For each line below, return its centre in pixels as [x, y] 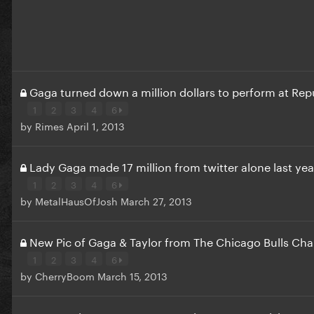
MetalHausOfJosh [76, 200]
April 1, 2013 [96, 125]
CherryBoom [65, 275]
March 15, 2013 [132, 275]
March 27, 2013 [156, 200]
